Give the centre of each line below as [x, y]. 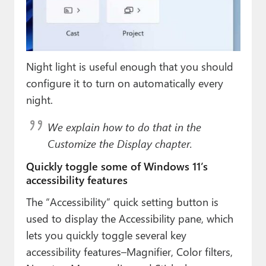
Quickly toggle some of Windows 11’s [117, 166]
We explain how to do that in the [124, 126]
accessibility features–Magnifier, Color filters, [129, 251]
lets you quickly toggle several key [106, 235]
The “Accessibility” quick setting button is [122, 201]
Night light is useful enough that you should [129, 66]
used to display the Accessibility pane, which [129, 218]
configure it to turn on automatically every [124, 83]
